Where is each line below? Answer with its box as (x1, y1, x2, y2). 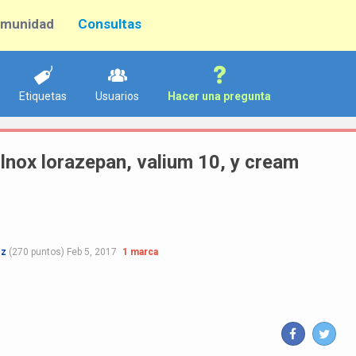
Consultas (78, 16, 141, 32)
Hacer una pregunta (168, 90, 271, 103)
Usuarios (95, 90, 139, 103)
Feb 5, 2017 (67, 246, 117, 257)
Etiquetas (19, 90, 67, 103)
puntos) (29, 246, 64, 257)
